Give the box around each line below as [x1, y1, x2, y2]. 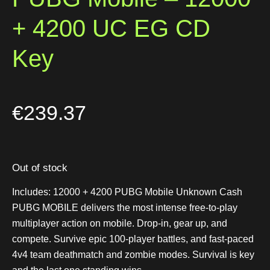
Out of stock [12, 162, 67, 174]
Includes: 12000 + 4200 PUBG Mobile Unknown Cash [12, 186, 242, 197]
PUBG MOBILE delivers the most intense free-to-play [12, 202, 237, 213]
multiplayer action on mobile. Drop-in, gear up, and [12, 218, 227, 228]
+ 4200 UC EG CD [12, 14, 210, 42]
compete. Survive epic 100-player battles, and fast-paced [12, 233, 254, 244]
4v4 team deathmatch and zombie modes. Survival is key [12, 249, 254, 260]
